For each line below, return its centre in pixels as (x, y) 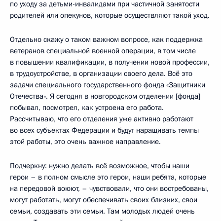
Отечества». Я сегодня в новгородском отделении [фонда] (105, 96)
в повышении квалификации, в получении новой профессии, (110, 62)
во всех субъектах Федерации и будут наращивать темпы (104, 130)
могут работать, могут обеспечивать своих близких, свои (104, 200)
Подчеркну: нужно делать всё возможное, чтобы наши (100, 166)
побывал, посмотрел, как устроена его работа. (87, 107)
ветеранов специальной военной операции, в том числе (103, 51)
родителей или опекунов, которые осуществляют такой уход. (110, 15)
